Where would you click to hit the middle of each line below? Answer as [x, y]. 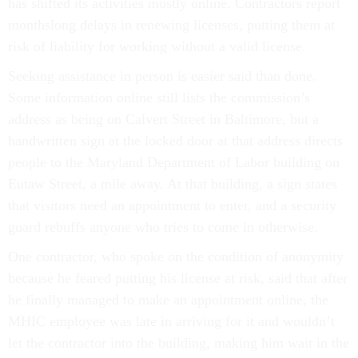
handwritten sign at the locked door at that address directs [175, 141]
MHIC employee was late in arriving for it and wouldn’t [171, 322]
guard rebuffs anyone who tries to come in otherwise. [163, 227]
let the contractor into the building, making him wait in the [179, 343]
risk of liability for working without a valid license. [157, 47]
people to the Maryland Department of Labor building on [174, 163]
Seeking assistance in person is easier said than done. [162, 76]
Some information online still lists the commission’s [159, 98]
